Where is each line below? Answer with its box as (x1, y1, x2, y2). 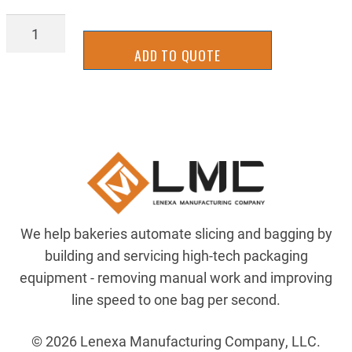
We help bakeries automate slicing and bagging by (20, 224, 332, 244)
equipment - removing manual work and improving (20, 268, 332, 288)
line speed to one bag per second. (71, 290, 280, 310)
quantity (5, 37, 57, 57)
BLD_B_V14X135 (5, 15, 109, 35)
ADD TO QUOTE (134, 45, 221, 66)
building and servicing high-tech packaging (44, 246, 308, 266)
